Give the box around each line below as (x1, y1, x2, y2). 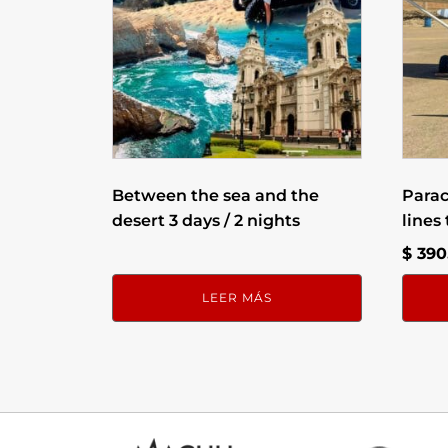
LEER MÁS (201, 290, 272, 306)
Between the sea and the (111, 186, 319, 206)
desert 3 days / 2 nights (111, 211, 300, 231)
